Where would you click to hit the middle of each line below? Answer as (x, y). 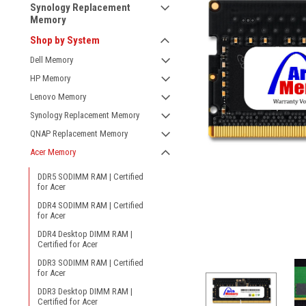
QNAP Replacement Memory (79, 134)
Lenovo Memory (58, 97)
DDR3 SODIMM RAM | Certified (91, 263)
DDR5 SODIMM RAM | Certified (91, 177)
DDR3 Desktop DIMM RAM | (85, 291)
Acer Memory (53, 152)
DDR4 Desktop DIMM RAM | (85, 234)
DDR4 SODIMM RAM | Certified (91, 205)
